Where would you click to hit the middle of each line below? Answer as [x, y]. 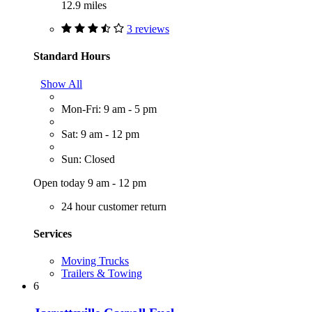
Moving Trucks [95, 261]
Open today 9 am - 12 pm [90, 182]
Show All [61, 84]
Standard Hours [72, 56]
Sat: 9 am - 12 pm [100, 134]
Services [53, 233]
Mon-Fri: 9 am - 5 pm [109, 109]
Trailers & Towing [102, 274]
